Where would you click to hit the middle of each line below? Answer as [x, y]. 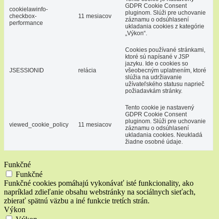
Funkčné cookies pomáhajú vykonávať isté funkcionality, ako [99, 183]
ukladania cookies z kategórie [165, 26]
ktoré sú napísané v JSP [157, 56]
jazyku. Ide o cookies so [157, 63]
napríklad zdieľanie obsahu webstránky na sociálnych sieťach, [100, 192]
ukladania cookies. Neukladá [164, 135]
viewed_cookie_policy [39, 124]
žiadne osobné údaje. [154, 142]
